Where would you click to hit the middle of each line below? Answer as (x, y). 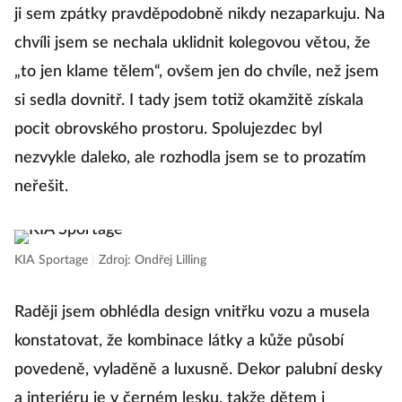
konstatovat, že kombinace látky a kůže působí (179, 341)
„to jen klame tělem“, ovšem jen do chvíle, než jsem (197, 72)
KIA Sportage (53, 260)
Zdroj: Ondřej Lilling (153, 260)
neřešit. (41, 187)
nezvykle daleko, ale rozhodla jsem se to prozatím (190, 158)
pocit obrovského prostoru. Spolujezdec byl (168, 129)
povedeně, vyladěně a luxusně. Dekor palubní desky (198, 370)
